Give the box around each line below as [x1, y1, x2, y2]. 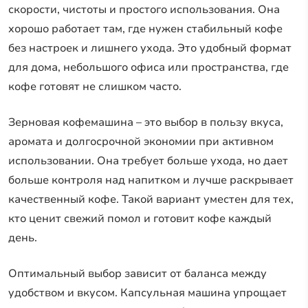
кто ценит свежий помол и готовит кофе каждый [8, 210, 272, 226]
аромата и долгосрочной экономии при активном [8, 133, 274, 149]
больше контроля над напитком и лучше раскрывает [8, 172, 294, 188]
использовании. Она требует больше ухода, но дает [8, 153, 288, 168]
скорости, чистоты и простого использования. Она [8, 1, 280, 17]
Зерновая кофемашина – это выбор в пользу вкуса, [8, 114, 283, 130]
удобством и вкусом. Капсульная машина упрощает [8, 285, 287, 300]
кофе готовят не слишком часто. [8, 78, 181, 94]
